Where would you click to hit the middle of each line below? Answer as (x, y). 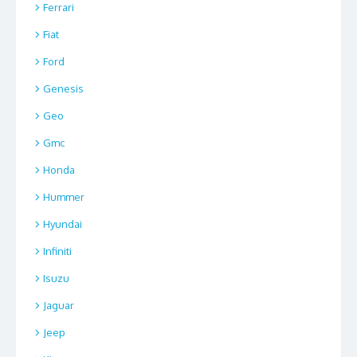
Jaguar (59, 306)
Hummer (64, 197)
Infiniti (57, 251)
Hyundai (63, 224)
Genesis (63, 89)
